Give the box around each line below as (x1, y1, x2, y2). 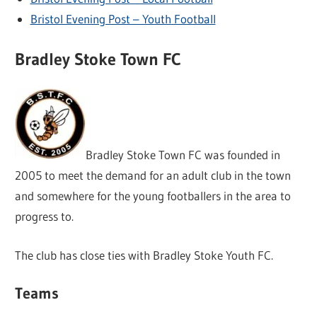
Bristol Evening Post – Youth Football (30, 11, 216, 27)
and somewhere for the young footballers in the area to (15, 188, 292, 204)
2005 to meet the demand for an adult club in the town (15, 168, 292, 183)
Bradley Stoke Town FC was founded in (86, 147, 281, 163)
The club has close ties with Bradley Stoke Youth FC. (15, 247, 274, 263)
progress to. (15, 209, 74, 224)
